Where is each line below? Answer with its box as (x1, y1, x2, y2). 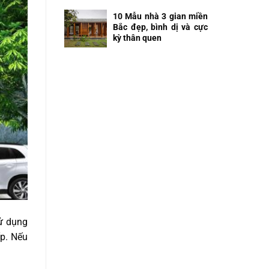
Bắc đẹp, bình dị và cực (113, 22, 208, 32)
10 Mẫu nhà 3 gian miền (113, 11, 208, 21)
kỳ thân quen (113, 32, 162, 43)
